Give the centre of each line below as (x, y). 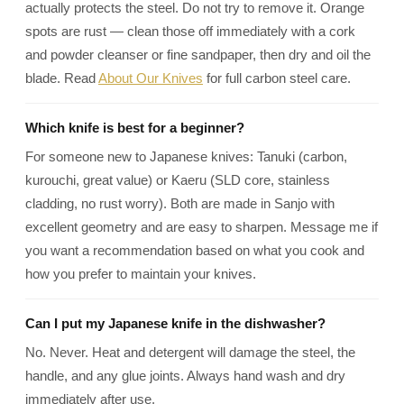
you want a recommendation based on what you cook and (195, 250)
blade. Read (62, 78)
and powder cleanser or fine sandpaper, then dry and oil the (198, 55)
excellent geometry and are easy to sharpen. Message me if (202, 227)
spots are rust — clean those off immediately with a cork (190, 31)
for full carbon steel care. (277, 78)
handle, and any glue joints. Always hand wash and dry (185, 376)
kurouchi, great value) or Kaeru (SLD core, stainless (178, 180)
